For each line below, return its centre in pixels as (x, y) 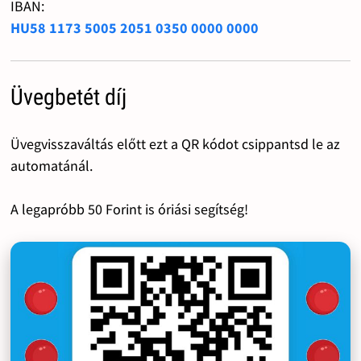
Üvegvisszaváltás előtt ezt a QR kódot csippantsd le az (175, 144)
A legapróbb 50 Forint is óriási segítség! (129, 210)
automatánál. (51, 166)
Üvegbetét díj (68, 98)
